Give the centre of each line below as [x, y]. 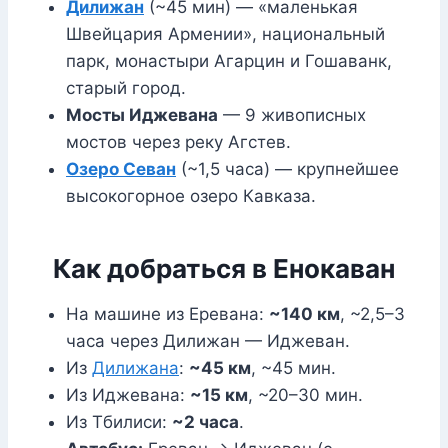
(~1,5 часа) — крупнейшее [287, 169]
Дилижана [135, 368]
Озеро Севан [121, 169]
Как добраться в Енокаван [224, 269]
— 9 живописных [292, 115]
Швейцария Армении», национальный [225, 34]
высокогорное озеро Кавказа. [191, 196]
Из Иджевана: [128, 395]
